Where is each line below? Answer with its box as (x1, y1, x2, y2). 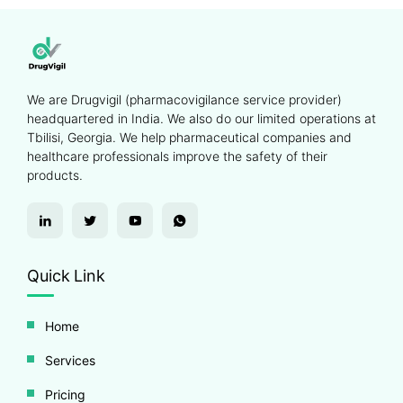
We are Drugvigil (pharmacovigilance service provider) (27, 92, 342, 107)
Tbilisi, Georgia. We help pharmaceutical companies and (27, 130, 352, 145)
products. (27, 167, 83, 183)
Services (45, 353, 95, 368)
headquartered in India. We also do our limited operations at (27, 111, 376, 126)
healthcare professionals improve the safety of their (27, 148, 327, 164)
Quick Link (27, 266, 106, 285)
